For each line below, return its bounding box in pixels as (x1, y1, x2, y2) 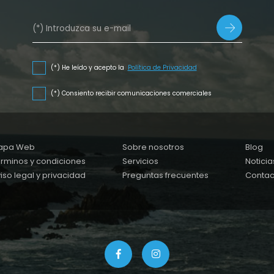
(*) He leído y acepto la (50, 63, 126, 73)
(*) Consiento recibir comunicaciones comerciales (50, 89, 212, 98)
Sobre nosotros (122, 141, 184, 154)
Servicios (122, 155, 158, 168)
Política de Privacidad (127, 63, 197, 73)
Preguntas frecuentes (122, 169, 209, 182)
